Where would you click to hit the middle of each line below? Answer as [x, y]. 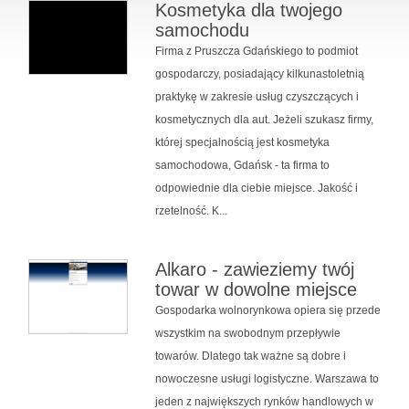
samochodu [202, 30]
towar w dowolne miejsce [256, 289]
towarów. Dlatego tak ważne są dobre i [250, 356]
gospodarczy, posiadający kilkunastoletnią [259, 73]
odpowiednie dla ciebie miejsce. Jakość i [256, 188]
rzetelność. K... [191, 210]
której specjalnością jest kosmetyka [242, 142]
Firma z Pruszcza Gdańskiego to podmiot [256, 51]
